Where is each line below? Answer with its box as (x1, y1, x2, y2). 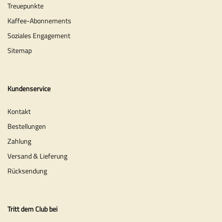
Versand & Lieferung (7, 150, 67, 161)
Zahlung (7, 135, 31, 146)
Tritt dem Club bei (7, 203, 57, 214)
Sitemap (7, 45, 32, 56)
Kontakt (7, 106, 31, 116)
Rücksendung (7, 165, 47, 176)
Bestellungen (7, 120, 46, 131)
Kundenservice (7, 83, 51, 94)
